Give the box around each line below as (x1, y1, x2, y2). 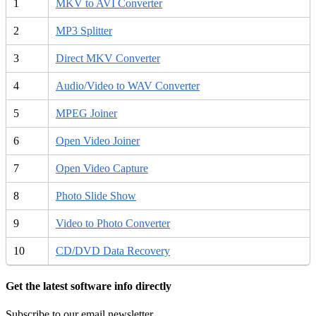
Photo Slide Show (56, 190, 136, 202)
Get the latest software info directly (6, 280, 171, 293)
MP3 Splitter (56, 25, 112, 37)
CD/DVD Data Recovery (56, 245, 170, 257)
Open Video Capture (56, 162, 148, 175)
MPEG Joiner (56, 107, 117, 120)
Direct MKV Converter (56, 52, 160, 65)
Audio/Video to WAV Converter (56, 80, 200, 92)
